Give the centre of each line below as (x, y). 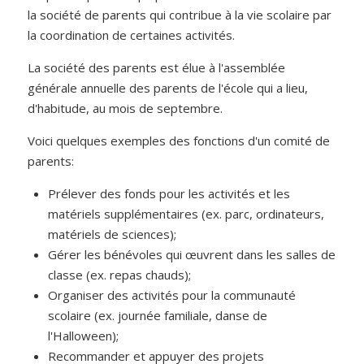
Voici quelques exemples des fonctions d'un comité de (179, 141)
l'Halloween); (84, 336)
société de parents (93, 15)
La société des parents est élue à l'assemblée (157, 67)
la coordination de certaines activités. (132, 35)
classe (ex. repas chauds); (120, 275)
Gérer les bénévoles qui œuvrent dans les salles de (192, 254)
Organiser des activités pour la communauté (172, 295)
